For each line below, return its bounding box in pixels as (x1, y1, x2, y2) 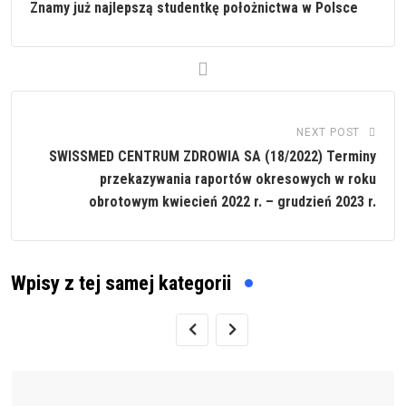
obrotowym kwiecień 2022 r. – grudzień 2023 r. (89, 192, 376, 210)
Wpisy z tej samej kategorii (11, 270, 231, 295)
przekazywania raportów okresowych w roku (100, 169, 376, 188)
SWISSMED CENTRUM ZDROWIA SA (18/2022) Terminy (49, 147, 376, 165)
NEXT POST (295, 125, 361, 139)
